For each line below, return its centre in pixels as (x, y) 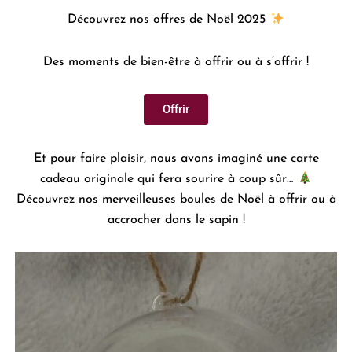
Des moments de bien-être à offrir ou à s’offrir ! (176, 62)
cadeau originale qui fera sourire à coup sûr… (169, 180)
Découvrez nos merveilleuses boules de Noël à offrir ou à (176, 200)
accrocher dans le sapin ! (176, 220)
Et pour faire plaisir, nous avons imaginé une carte (176, 159)
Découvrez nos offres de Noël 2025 (169, 20)
